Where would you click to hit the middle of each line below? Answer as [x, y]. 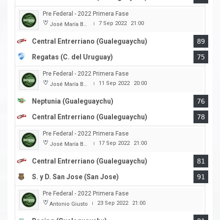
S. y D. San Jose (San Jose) [75, 177]
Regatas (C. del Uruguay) [72, 57]
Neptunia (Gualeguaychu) [73, 101]
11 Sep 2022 [114, 83]
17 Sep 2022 [114, 143]
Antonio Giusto [69, 204]
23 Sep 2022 [113, 203]
